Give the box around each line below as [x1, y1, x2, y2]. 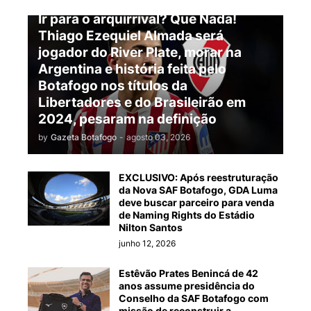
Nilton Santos [119, 221, 183, 234]
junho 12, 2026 [119, 238, 176, 249]
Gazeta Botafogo [51, 132, 117, 143]
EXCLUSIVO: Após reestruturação [119, 171, 278, 184]
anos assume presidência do [119, 280, 255, 292]
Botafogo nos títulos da [38, 78, 187, 94]
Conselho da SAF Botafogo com [119, 292, 269, 305]
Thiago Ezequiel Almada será [38, 28, 224, 44]
